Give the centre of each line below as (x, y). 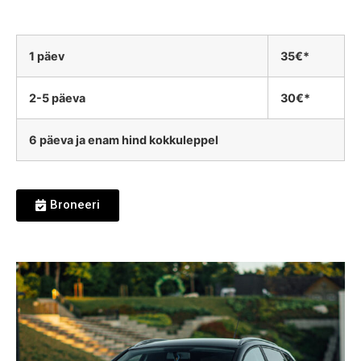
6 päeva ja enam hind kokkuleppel (124, 140)
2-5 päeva (57, 98)
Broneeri (75, 205)
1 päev (47, 56)
